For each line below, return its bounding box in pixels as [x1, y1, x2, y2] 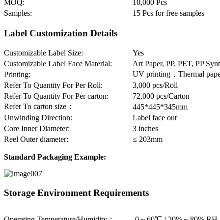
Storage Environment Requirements [4, 188, 149, 198]
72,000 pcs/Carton [133, 92, 190, 101]
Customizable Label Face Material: [4, 59, 112, 68]
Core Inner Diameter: [4, 124, 70, 133]
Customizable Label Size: [4, 49, 83, 57]
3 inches [133, 124, 158, 133]
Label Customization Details [4, 27, 117, 38]
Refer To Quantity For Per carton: [4, 92, 109, 101]
